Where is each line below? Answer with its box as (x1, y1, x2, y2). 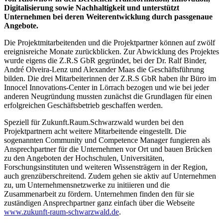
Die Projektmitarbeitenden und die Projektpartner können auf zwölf (4, 38, 215, 47)
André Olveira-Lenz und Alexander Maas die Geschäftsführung (4, 65, 204, 74)
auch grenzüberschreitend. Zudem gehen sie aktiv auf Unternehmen (4, 172, 216, 181)
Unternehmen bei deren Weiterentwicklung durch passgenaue (4, 12, 213, 21)
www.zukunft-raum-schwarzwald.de (4, 208, 119, 217)
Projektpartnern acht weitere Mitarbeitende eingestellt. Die (4, 127, 186, 136)
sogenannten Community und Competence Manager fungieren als (4, 136, 210, 145)
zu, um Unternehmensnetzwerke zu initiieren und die (4, 181, 170, 190)
